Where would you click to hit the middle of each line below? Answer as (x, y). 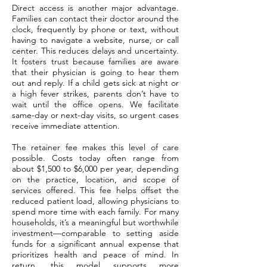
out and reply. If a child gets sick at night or (95, 83)
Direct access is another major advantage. (95, 8)
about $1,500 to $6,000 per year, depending (95, 169)
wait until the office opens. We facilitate (95, 104)
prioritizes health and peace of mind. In (95, 254)
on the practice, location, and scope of (95, 179)
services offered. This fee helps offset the (95, 190)
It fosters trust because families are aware (95, 61)
